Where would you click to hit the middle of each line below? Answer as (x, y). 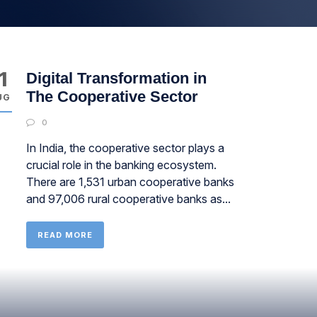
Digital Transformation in (116, 78)
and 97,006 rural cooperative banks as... (128, 199)
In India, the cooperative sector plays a (125, 148)
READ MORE (65, 235)
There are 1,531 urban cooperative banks (130, 182)
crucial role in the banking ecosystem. (121, 165)
